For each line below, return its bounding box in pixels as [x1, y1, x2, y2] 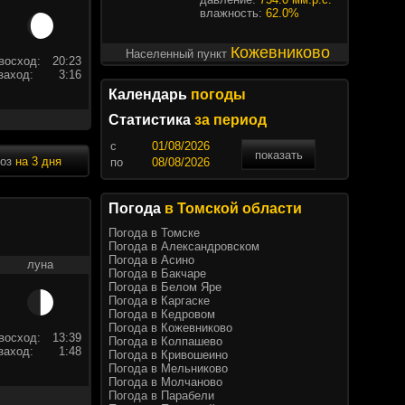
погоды [191, 87, 246, 102]
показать [254, 147, 303, 162]
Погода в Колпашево [108, 334, 222, 348]
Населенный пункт [125, 47, 231, 61]
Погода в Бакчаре [108, 267, 206, 280]
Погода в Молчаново [108, 375, 222, 389]
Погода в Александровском [108, 240, 259, 253]
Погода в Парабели [108, 389, 214, 402]
